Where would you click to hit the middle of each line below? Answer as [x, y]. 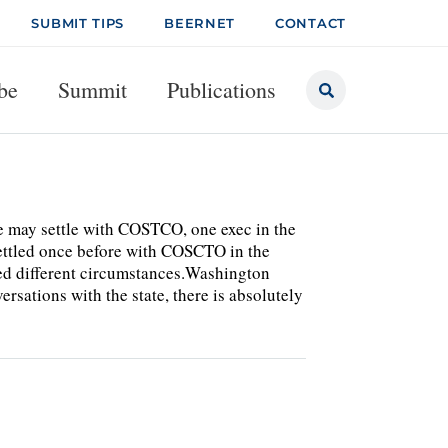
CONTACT [310, 23]
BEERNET [200, 23]
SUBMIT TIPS [78, 23]
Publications [221, 89]
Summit [92, 89]
